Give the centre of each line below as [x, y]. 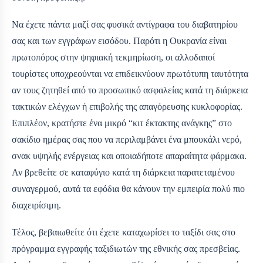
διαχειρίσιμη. [36, 205]
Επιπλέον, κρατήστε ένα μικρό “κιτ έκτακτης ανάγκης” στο [122, 123]
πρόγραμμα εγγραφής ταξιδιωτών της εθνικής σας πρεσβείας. [126, 249]
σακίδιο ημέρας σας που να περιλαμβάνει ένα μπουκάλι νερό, [127, 140]
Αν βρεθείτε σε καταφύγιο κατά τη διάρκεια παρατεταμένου [123, 173]
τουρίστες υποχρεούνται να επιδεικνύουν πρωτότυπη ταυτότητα [130, 74]
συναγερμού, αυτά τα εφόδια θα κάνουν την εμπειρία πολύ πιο [128, 189]
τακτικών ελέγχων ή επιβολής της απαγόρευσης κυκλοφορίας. [127, 107]
